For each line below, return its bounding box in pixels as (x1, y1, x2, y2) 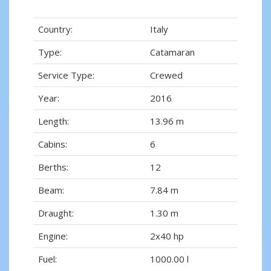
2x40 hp (150, 230, 184, 243)
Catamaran (150, 46, 195, 59)
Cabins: (38, 138, 67, 151)
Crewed (150, 69, 183, 82)
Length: (38, 115, 69, 128)
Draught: (38, 207, 74, 220)
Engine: (38, 230, 68, 243)
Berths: (38, 161, 68, 174)
